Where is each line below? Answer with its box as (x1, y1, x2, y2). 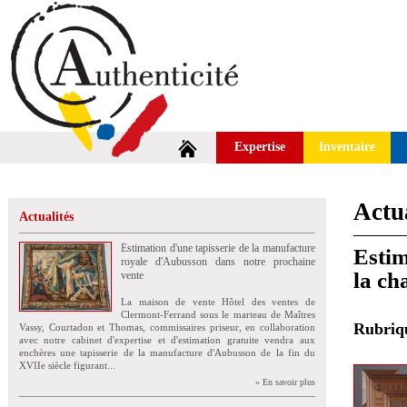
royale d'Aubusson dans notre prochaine (121, 255, 315, 268)
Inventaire (319, 140, 375, 154)
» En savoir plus (255, 377, 315, 387)
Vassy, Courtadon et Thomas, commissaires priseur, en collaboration (19, 322, 315, 333)
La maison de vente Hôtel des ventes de (121, 296, 315, 307)
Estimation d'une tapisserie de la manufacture (121, 242, 315, 254)
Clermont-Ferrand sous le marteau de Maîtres (121, 309, 315, 320)
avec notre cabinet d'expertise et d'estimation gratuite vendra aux (19, 334, 315, 345)
